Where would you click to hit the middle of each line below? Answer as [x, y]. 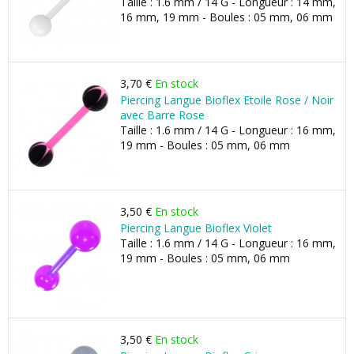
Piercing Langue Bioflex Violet [196, 228]
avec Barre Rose [162, 115]
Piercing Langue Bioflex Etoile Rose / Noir [227, 100]
